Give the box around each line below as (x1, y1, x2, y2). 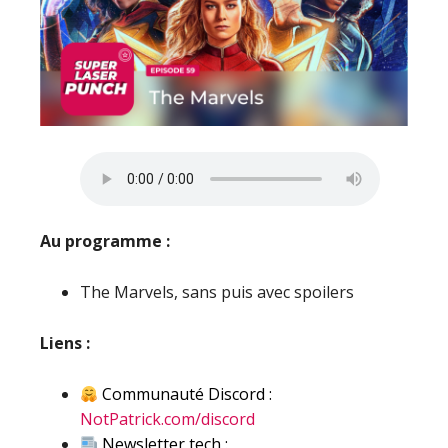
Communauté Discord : (98, 383, 273, 405)
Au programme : (40, 230, 170, 252)
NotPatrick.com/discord (80, 408, 255, 430)
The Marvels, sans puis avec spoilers (80, 281, 354, 303)
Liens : (40, 332, 90, 354)
